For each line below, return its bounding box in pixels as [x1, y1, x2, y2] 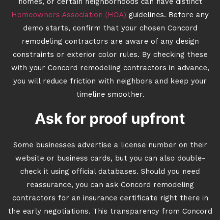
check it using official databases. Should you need [20, 168, 200, 176]
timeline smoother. [76, 91, 144, 99]
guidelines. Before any [126, 12, 209, 19]
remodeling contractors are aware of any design [21, 38, 199, 46]
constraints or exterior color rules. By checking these [12, 52, 208, 59]
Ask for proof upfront [35, 110, 185, 127]
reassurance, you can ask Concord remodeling [26, 182, 194, 189]
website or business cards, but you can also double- [15, 155, 205, 163]
